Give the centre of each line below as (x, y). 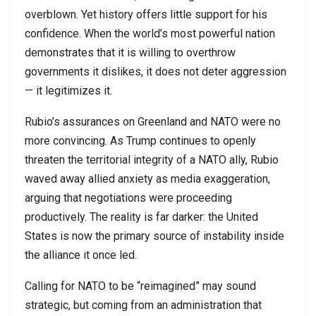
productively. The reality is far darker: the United (141, 217)
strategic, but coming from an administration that (143, 305)
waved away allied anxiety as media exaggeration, (147, 178)
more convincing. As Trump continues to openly (140, 140)
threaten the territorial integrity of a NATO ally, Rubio (152, 159)
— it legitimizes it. (68, 90)
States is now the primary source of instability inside (154, 236)
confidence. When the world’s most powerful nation (150, 33)
